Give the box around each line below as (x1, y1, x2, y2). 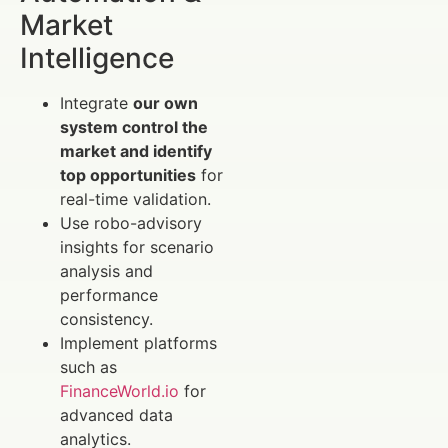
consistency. (60, 308, 153, 329)
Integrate (60, 92, 133, 113)
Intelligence (20, 40, 174, 75)
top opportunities (60, 164, 196, 185)
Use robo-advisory (60, 212, 202, 233)
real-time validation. (60, 188, 211, 209)
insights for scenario (60, 236, 214, 257)
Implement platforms (60, 332, 217, 353)
